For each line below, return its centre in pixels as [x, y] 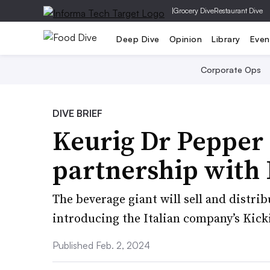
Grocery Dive [194, 11]
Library [226, 39]
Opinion [185, 39]
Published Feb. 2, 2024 [101, 245]
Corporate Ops [231, 70]
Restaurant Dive [238, 11]
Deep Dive [138, 39]
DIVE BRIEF [77, 113]
